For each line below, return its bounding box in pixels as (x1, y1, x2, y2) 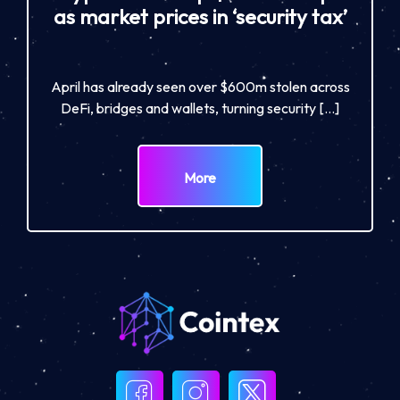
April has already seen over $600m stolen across (50, 77, 350, 96)
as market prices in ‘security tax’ (53, 3, 347, 29)
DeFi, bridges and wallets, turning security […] (61, 98, 339, 117)
